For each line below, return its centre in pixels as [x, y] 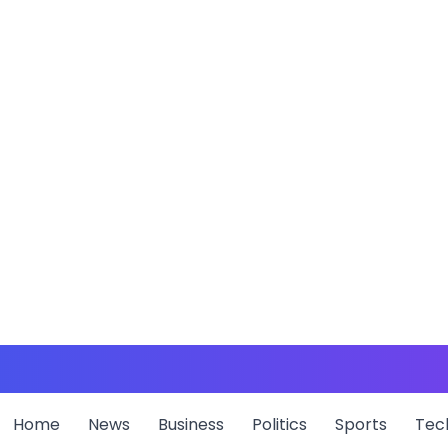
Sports [360, 424]
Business [190, 424]
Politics [279, 424]
